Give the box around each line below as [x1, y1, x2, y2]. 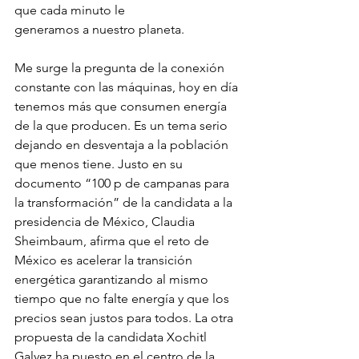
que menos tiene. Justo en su [14, 156, 186, 172]
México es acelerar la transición [14, 252, 196, 268]
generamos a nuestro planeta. [14, 22, 184, 38]
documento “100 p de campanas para [14, 175, 232, 192]
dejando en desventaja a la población [14, 137, 232, 153]
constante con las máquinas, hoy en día [14, 79, 241, 95]
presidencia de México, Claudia [14, 214, 198, 230]
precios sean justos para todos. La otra [14, 310, 236, 326]
